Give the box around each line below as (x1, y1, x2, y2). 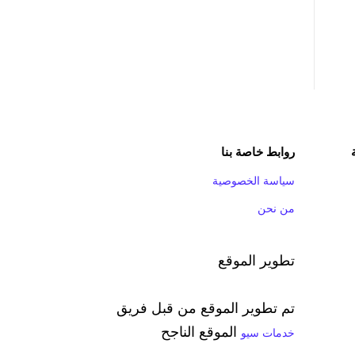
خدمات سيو (241, 326, 295, 339)
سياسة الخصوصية (212, 174, 295, 187)
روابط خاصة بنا (221, 144, 295, 158)
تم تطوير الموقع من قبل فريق (116, 300, 295, 316)
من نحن (258, 201, 295, 215)
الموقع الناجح (161, 323, 241, 340)
